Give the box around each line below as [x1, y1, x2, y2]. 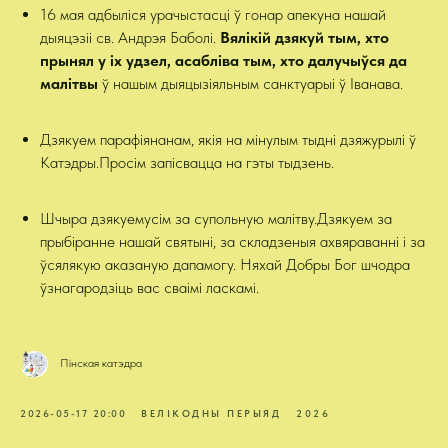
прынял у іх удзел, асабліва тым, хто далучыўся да [40, 51, 407, 70]
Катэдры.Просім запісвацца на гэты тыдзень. [40, 153, 334, 172]
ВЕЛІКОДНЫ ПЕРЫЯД [141, 407, 281, 419]
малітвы [40, 74, 98, 93]
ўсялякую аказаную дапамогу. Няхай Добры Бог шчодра [40, 255, 410, 274]
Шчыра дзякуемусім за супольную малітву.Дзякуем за [40, 209, 392, 228]
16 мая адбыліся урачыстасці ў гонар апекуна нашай [40, 5, 386, 24]
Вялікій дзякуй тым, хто [220, 28, 389, 47]
